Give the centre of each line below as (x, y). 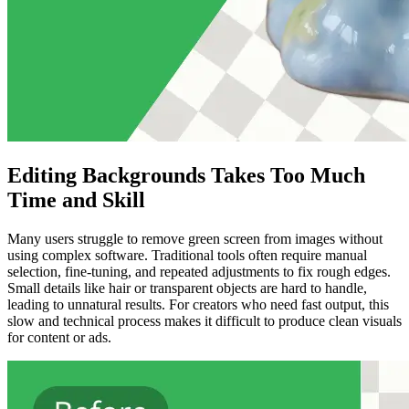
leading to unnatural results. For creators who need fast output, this (198, 305)
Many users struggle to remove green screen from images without (195, 239)
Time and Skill (76, 200)
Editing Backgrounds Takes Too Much (186, 176)
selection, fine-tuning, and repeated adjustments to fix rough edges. (199, 272)
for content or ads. (59, 338)
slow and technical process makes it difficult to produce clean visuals (204, 321)
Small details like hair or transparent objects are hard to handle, (187, 288)
